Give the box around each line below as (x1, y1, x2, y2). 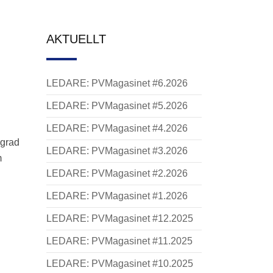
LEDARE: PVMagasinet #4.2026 (46, 123, 188, 133)
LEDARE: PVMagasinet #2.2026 (46, 168, 188, 179)
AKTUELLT (46, 32, 106, 46)
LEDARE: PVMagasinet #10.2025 (46, 258, 193, 269)
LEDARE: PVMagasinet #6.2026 (46, 78, 188, 88)
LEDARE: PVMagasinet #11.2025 (46, 236, 193, 246)
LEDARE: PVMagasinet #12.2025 (46, 213, 193, 224)
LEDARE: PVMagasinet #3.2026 (46, 146, 188, 156)
